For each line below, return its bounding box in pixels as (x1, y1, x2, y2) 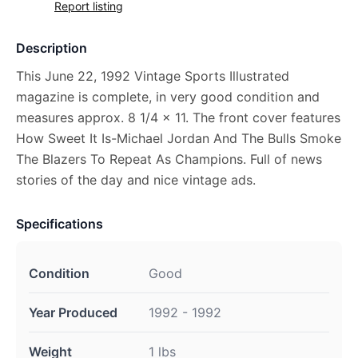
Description (16, 40, 87, 56)
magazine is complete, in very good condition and (16, 89, 320, 105)
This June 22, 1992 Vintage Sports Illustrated (16, 68, 289, 84)
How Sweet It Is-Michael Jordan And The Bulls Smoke (16, 130, 341, 146)
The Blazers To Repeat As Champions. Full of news (16, 151, 322, 167)
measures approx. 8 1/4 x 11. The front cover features (16, 109, 340, 125)
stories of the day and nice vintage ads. (16, 172, 256, 188)
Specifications (16, 216, 103, 232)
